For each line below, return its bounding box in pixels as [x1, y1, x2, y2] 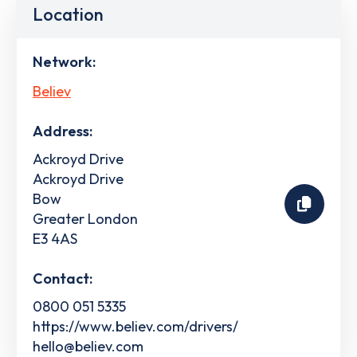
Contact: [33, 269, 92, 288]
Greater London [33, 209, 138, 228]
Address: [33, 121, 92, 140]
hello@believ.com [33, 336, 143, 355]
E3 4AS [33, 229, 77, 248]
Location [33, 3, 104, 25]
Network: [33, 53, 96, 71]
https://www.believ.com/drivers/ [33, 316, 238, 335]
